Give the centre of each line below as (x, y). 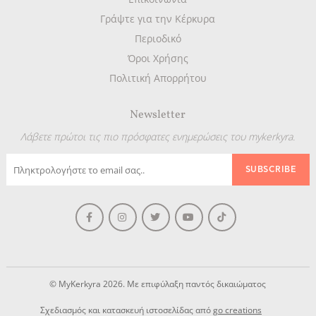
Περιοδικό (158, 39)
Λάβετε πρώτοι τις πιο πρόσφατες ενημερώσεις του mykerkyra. (158, 137)
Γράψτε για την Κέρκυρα (158, 19)
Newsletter (158, 115)
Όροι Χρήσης (158, 59)
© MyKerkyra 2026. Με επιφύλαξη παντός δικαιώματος (158, 284)
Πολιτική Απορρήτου (158, 78)
